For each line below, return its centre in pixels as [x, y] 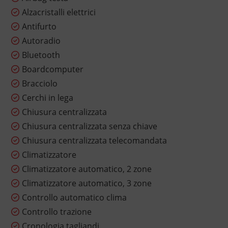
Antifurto [39, 27]
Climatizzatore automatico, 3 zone [87, 183]
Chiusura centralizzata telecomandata [94, 141]
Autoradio [41, 41]
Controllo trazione [56, 212]
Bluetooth [41, 55]
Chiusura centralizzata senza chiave [89, 126]
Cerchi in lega [47, 98]
